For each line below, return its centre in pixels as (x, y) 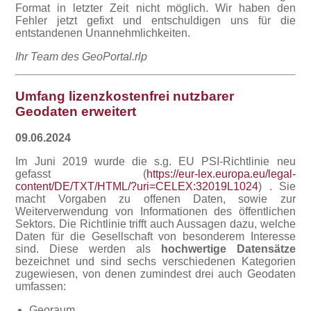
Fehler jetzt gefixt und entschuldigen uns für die (155, 20)
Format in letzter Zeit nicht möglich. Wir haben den (155, 8)
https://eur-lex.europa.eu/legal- (221, 174)
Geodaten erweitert (76, 111)
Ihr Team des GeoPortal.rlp (82, 56)
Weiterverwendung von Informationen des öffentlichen (155, 212)
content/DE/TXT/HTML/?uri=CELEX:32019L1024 (137, 187)
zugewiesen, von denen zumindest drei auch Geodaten (155, 274)
